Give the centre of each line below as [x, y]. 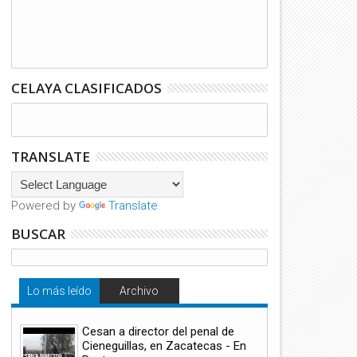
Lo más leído [59, 291]
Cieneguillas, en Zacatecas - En [164, 345]
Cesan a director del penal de [158, 331]
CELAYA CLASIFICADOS [86, 88]
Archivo [139, 291]
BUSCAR [38, 234]
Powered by [45, 206]
